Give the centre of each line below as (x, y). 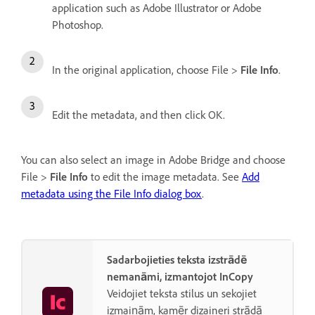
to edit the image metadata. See (165, 176)
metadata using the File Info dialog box (111, 193)
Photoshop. (78, 25)
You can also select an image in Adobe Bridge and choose (153, 160)
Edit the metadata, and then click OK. (139, 115)
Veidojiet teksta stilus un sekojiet (182, 293)
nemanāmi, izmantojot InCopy (180, 276)
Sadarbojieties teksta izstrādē (177, 259)
